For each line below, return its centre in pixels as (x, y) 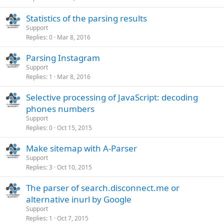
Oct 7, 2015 (73, 218)
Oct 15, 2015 (74, 128)
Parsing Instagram (63, 58)
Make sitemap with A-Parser (81, 148)
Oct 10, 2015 (74, 167)
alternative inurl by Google (79, 199)
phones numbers (60, 109)
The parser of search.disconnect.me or (103, 188)
